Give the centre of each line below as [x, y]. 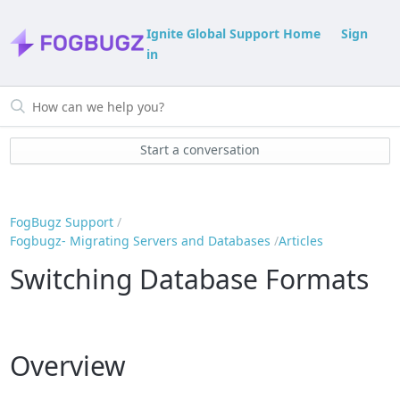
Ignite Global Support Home [234, 34]
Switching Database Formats [190, 279]
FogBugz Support [62, 222]
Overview [68, 365]
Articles [301, 241]
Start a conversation [200, 150]
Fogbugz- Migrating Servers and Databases [141, 241]
